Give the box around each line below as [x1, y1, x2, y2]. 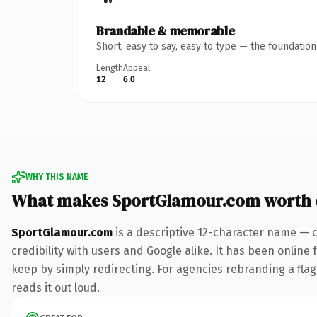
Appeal [123, 62, 150, 73]
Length [96, 62, 123, 73]
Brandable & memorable [96, 21, 235, 40]
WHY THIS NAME [25, 171, 88, 182]
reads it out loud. [11, 280, 100, 294]
